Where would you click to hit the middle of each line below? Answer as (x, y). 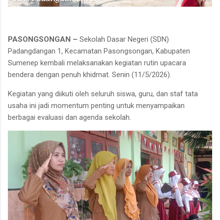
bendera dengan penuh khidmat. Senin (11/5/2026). (91, 74)
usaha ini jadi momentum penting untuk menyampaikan (96, 105)
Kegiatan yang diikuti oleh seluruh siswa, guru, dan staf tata (103, 94)
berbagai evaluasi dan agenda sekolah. (69, 117)
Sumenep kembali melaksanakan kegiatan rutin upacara (97, 63)
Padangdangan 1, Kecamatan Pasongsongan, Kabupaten (99, 51)
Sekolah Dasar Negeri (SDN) (124, 39)
